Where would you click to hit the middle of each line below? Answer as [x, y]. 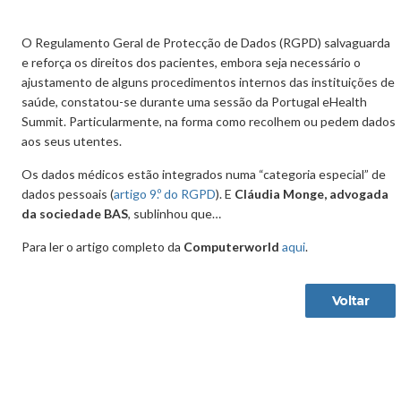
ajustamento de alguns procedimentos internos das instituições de [208, 82]
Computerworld [231, 247]
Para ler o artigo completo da [102, 247]
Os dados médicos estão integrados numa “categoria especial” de [204, 174]
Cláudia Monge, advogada [311, 194]
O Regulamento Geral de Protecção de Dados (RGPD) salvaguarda [206, 43]
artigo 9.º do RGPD [165, 194]
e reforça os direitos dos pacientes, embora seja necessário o [191, 62]
